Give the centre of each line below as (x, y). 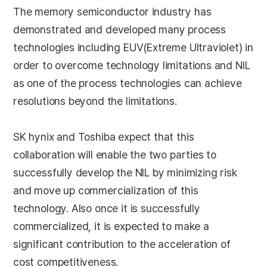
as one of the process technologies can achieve (128, 83)
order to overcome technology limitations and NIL (132, 65)
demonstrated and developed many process (119, 30)
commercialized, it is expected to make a (111, 226)
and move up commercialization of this (106, 190)
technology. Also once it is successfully (107, 208)
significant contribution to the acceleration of (122, 244)
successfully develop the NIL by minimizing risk (125, 173)
